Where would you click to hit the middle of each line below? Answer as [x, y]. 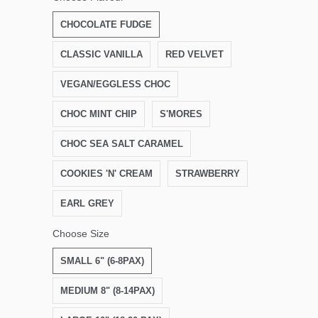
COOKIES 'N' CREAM [106, 174]
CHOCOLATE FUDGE [106, 25]
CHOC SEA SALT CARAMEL [122, 144]
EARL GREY [87, 204]
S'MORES [181, 114]
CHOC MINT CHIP [99, 114]
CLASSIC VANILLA [102, 55]
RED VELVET [194, 55]
